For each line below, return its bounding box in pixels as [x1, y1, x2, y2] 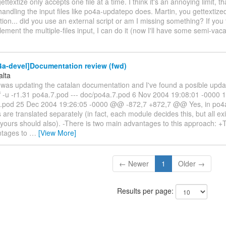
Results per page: [117, 186, 176, 196]
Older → [178, 158, 205, 169]
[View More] [38, 128, 76, 138]
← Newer [119, 158, 149, 169]
